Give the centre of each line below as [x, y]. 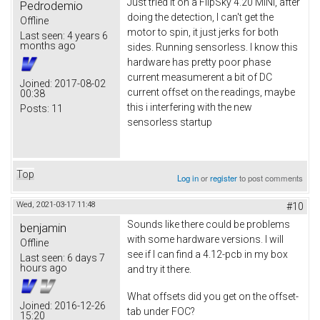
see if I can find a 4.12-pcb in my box [207, 255]
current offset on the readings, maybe [211, 92]
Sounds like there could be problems [209, 225]
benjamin [43, 228]
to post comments [270, 178]
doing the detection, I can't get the [200, 17]
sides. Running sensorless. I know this [212, 47]
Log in [188, 178]
